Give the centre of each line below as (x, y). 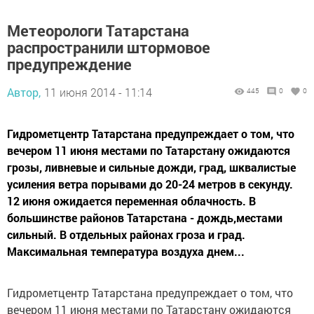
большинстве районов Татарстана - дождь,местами (145, 218)
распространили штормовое (109, 47)
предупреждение (69, 64)
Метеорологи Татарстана (98, 30)
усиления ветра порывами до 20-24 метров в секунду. (150, 184)
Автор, (24, 92)
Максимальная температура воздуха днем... (126, 251)
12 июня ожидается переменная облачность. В (131, 201)
